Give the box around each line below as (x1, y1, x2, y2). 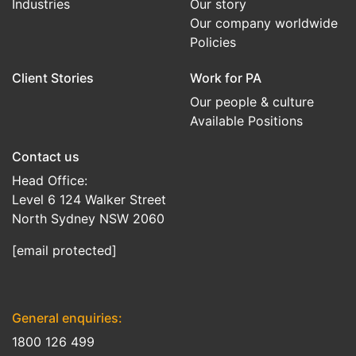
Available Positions (190, 113, 303, 129)
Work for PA (190, 70, 261, 86)
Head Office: (12, 172, 87, 188)
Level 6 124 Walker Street (12, 192, 166, 207)
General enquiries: (12, 310, 122, 326)
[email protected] (12, 242, 117, 258)
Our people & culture (190, 94, 314, 110)
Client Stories (12, 70, 94, 86)
